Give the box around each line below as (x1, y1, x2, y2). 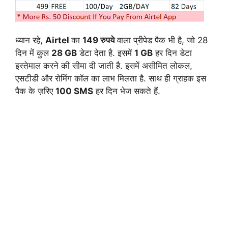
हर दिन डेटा (153, 47, 192, 58)
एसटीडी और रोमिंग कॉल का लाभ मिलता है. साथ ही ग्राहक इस (15, 73, 206, 83)
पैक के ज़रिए (15, 85, 55, 96)
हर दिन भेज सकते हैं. (93, 85, 160, 96)
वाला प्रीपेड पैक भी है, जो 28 (115, 35, 208, 45)
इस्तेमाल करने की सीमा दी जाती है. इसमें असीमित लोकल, (15, 60, 192, 71)
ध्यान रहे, (15, 35, 45, 45)
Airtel (45, 35, 71, 45)
